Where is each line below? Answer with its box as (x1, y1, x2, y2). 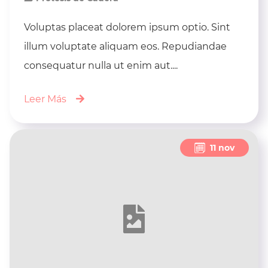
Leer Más (24, 93, 66, 105)
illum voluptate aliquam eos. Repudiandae (24, 41, 227, 53)
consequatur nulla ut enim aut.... (24, 60, 178, 72)
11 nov (210, 142, 234, 153)
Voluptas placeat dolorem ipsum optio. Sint (24, 22, 230, 33)
